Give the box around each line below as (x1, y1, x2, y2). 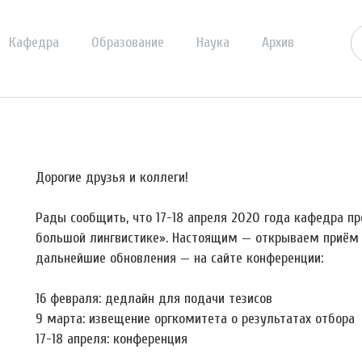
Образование (91, 34, 164, 51)
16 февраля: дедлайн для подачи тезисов (36, 290, 272, 307)
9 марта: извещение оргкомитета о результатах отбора (36, 310, 355, 327)
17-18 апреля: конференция (36, 330, 187, 347)
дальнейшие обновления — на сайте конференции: (36, 250, 323, 267)
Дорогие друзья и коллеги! (36, 169, 188, 186)
